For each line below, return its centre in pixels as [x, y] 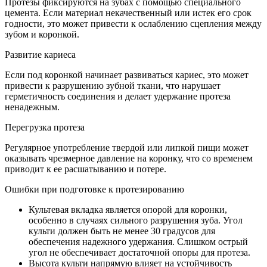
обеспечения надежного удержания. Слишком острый [138, 241]
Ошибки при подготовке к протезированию [94, 189]
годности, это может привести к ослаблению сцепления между [133, 23]
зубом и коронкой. [42, 34]
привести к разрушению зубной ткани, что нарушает [113, 85]
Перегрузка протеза [45, 127]
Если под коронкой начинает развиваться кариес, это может [127, 74]
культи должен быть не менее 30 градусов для [122, 231]
